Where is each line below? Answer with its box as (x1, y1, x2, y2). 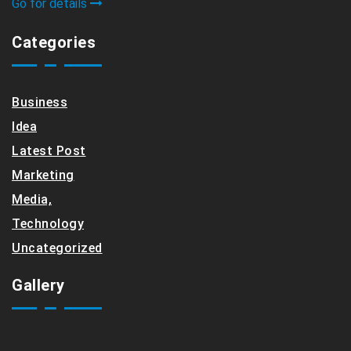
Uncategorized (12, 241, 103, 256)
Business (12, 95, 67, 110)
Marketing (12, 168, 74, 183)
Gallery (12, 276, 65, 295)
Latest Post (12, 143, 86, 159)
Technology (12, 216, 84, 232)
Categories (12, 33, 96, 52)
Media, (12, 192, 52, 208)
